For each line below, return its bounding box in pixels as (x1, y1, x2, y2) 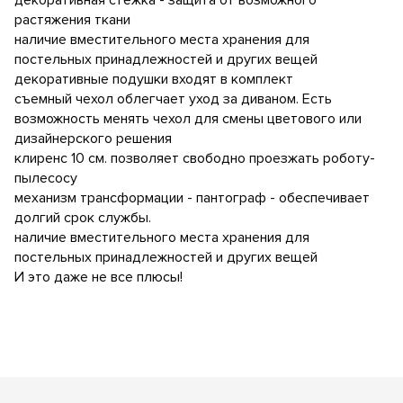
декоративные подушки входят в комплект (14, 70, 293, 89)
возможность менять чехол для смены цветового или (14, 110, 362, 129)
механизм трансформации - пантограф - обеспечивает (14, 189, 370, 208)
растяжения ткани (14, 11, 130, 30)
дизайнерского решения (14, 130, 172, 148)
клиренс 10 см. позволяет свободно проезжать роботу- (14, 149, 375, 168)
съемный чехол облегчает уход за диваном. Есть (14, 90, 332, 109)
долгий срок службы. (14, 209, 151, 228)
